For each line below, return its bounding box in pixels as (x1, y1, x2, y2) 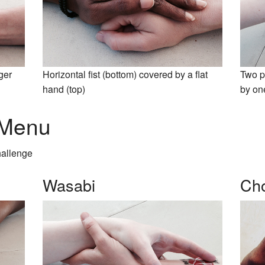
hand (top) (43, 82, 86, 96)
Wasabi (43, 173, 96, 196)
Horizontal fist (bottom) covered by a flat (43, 67, 208, 82)
